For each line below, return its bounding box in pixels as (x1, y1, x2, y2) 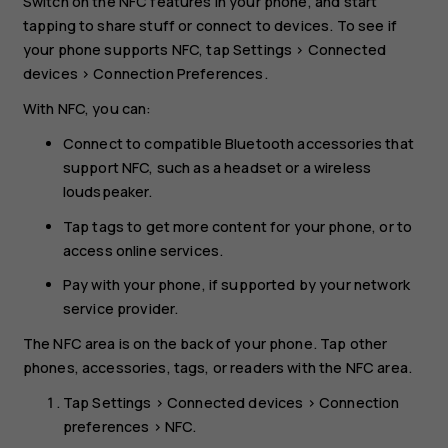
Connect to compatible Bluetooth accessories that (62, 133, 414, 153)
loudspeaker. (62, 181, 153, 201)
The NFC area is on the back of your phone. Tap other (22, 334, 388, 354)
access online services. (62, 240, 224, 260)
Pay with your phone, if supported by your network (62, 275, 410, 295)
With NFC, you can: (22, 99, 152, 119)
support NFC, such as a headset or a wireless (62, 157, 372, 177)
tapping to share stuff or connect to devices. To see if (22, 16, 397, 36)
